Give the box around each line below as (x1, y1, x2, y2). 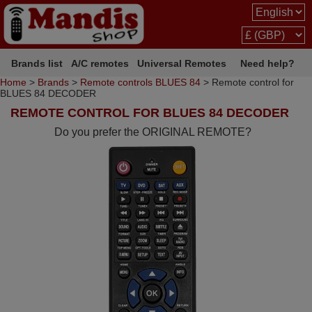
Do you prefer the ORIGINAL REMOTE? (54, 126, 252, 138)
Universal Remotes (137, 57, 227, 69)
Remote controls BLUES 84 (80, 77, 201, 88)
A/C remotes (71, 57, 130, 69)
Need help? (240, 57, 295, 69)
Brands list (11, 57, 63, 69)
